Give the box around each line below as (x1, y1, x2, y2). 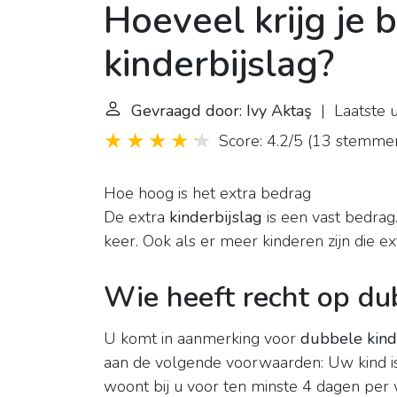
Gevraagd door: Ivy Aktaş (131, 100, 312, 122)
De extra (104, 206, 169, 229)
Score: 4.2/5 (219, 130, 303, 152)
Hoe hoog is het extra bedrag (104, 183, 311, 205)
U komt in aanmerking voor (104, 328, 300, 350)
